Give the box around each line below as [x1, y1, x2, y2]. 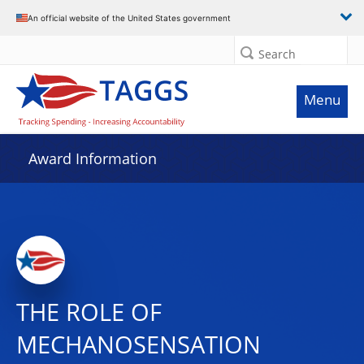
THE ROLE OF [16, 296, 162, 328]
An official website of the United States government [28, 12, 231, 23]
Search [258, 46, 296, 62]
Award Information [28, 149, 157, 168]
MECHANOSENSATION [16, 328, 261, 361]
